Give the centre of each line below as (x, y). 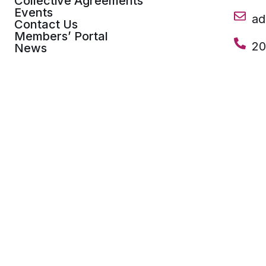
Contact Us (46, 24)
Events (34, 12)
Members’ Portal (61, 36)
